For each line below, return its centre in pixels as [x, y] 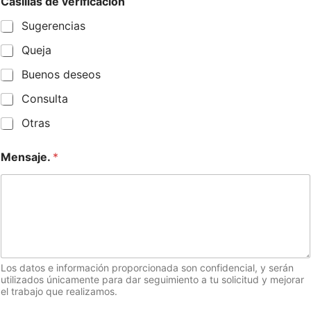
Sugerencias [53, 26]
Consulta [45, 99]
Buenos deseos [61, 75]
